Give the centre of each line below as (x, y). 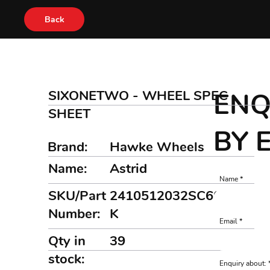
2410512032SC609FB (178, 196)
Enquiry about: (243, 263)
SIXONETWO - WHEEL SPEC (138, 96)
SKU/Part (77, 196)
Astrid (129, 169)
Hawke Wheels (157, 147)
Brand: (67, 147)
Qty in (67, 241)
